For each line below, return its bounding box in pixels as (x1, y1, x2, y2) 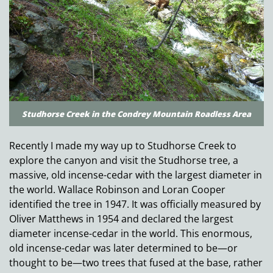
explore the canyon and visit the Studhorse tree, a (9, 154, 238, 168)
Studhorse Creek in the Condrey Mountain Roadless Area (22, 108, 251, 120)
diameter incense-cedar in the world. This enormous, (9, 227, 252, 241)
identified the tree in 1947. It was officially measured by (9, 197, 261, 211)
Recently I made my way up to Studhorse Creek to (9, 139, 236, 153)
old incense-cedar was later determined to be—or (9, 241, 238, 255)
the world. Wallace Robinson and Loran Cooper (9, 183, 225, 197)
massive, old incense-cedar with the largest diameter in (9, 168, 262, 182)
